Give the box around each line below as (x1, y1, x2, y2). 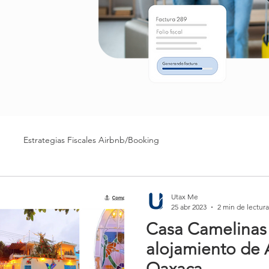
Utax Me (171, 192, 198, 201)
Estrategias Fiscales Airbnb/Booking (23, 134, 159, 145)
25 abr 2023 (171, 202, 207, 211)
